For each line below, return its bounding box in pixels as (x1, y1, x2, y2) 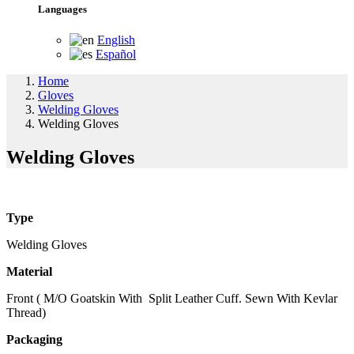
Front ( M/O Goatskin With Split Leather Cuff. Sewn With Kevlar (6, 292, 337, 306)
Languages (38, 3, 87, 16)
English (97, 33, 135, 47)
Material (6, 265, 52, 279)
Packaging (6, 333, 62, 347)
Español (96, 47, 136, 62)
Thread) (6, 306, 46, 320)
